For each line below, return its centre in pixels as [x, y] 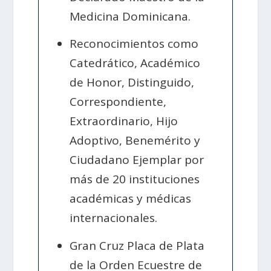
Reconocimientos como [134, 44]
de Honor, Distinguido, [132, 83]
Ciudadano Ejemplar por [137, 160]
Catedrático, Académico [135, 63]
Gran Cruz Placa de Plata [137, 245]
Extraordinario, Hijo [124, 121]
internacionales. [114, 218]
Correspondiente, [118, 102]
